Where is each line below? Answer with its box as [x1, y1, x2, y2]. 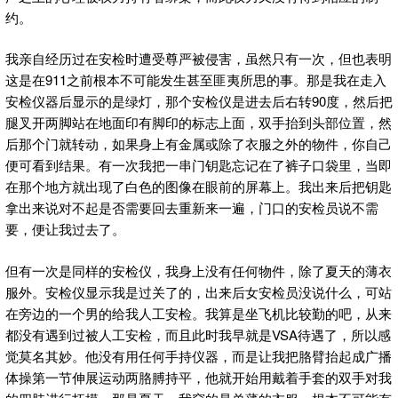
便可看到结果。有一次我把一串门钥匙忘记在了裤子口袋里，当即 [5, 155, 392, 175]
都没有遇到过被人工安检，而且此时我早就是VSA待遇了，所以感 [5, 324, 391, 344]
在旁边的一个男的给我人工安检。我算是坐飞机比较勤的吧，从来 [5, 303, 392, 322]
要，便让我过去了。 [5, 219, 125, 239]
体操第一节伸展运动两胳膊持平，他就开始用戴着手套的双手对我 [5, 367, 392, 386]
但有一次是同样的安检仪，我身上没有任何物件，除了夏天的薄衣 [5, 260, 392, 280]
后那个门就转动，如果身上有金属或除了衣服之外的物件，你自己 [5, 134, 392, 154]
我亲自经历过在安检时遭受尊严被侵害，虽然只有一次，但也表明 [5, 49, 392, 68]
